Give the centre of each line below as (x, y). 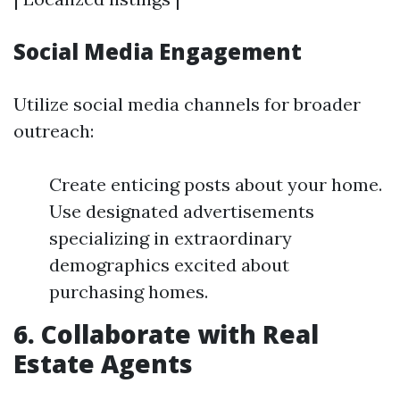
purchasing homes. (129, 292)
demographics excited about (169, 265)
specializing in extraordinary (171, 238)
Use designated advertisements (182, 212)
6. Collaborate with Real (166, 334)
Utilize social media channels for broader (187, 104)
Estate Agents (103, 364)
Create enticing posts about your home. (216, 185)
